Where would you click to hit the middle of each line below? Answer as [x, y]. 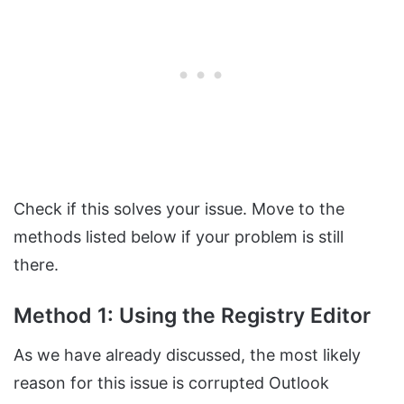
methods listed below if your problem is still [179, 237]
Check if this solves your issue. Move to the [179, 209]
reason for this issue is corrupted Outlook [171, 382]
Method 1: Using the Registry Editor [192, 316]
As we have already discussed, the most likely [187, 354]
